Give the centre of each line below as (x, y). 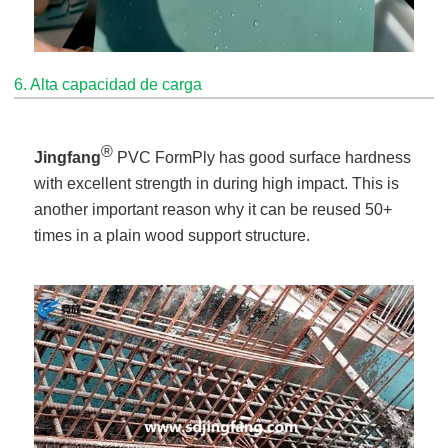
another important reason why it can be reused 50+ (213, 210)
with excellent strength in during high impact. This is (217, 184)
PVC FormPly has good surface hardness (262, 158)
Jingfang (68, 158)
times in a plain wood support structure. (176, 236)
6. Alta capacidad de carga (108, 85)
